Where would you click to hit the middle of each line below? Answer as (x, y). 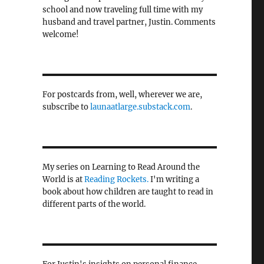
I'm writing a (174, 180)
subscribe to (66, 107)
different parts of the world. (94, 204)
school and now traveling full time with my (122, 10)
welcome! (60, 35)
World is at (63, 180)
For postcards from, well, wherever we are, (122, 95)
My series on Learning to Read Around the (121, 167)
